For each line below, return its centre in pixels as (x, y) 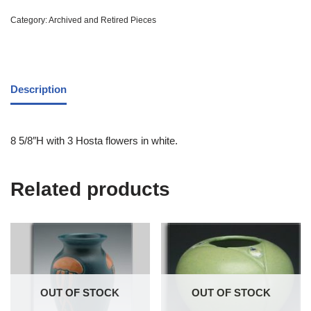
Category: (30, 20)
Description (39, 89)
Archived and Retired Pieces (102, 20)
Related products (90, 190)
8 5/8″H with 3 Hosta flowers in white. (94, 141)
